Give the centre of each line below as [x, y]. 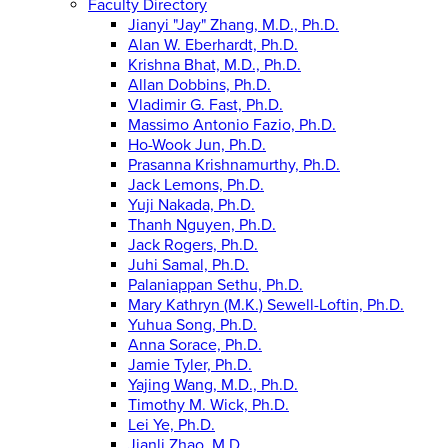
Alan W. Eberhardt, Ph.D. [213, 45]
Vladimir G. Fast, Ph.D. [205, 105]
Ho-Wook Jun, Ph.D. [197, 145]
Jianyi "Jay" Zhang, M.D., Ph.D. [233, 25]
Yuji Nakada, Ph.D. [191, 205]
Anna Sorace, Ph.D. [195, 345]
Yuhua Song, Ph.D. [192, 325]
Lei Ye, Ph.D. [171, 425]
